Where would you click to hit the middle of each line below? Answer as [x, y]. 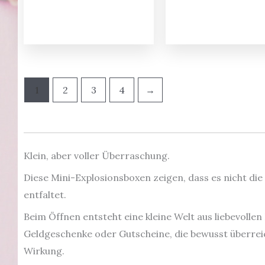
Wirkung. [44, 251]
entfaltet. [45, 195]
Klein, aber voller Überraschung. [97, 156]
